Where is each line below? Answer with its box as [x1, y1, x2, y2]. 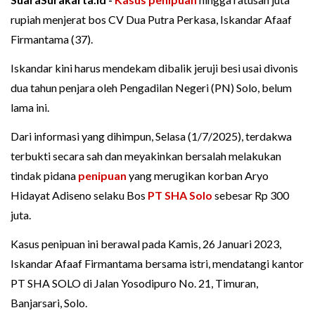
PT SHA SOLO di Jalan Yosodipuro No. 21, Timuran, [11, 276, 258, 290]
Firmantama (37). [11, 32, 93, 46]
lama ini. [11, 101, 49, 115]
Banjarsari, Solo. [11, 296, 87, 310]
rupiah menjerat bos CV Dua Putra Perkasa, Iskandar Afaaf [11, 13, 292, 27]
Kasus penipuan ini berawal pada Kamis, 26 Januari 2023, [11, 237, 281, 251]
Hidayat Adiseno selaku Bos [11, 188, 148, 202]
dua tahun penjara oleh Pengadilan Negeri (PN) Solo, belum [11, 81, 292, 95]
